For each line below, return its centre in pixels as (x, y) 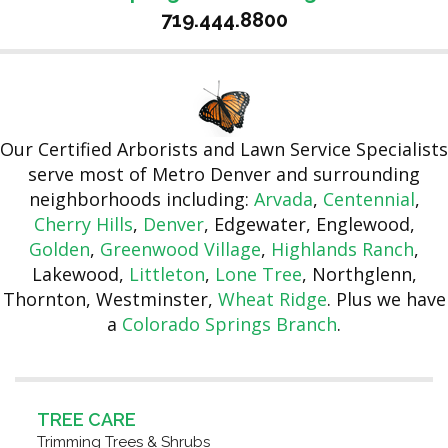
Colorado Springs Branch (229, 324)
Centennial (368, 199)
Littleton (166, 274)
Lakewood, (80, 274)
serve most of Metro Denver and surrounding (224, 174)
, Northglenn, (359, 274)
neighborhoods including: (141, 199)
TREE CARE (86, 419)
